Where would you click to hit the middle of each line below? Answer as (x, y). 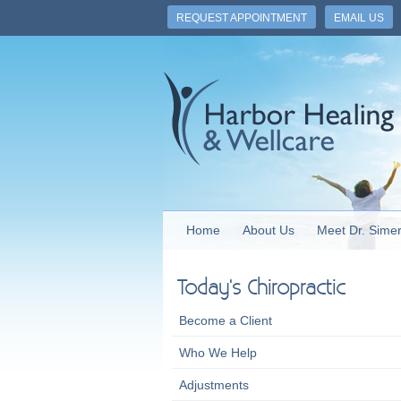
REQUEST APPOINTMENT (242, 18)
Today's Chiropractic (261, 288)
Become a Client (226, 320)
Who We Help (218, 353)
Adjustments (214, 385)
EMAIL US (359, 18)
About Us (268, 230)
